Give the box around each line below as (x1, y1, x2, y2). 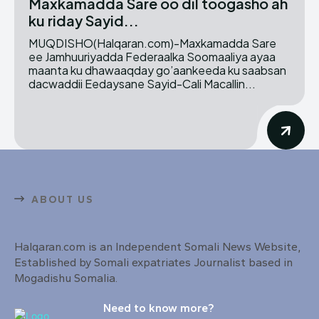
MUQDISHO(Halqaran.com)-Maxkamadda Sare (28, 35, 276, 51)
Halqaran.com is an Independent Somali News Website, (14, 239, 300, 253)
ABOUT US (31, 193, 93, 206)
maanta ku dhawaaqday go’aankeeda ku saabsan (28, 62, 286, 78)
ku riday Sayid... (28, 11, 139, 29)
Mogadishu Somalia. (14, 271, 117, 285)
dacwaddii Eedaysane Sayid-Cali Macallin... (28, 75, 256, 91)
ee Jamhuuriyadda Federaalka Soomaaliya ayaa (28, 48, 276, 64)
